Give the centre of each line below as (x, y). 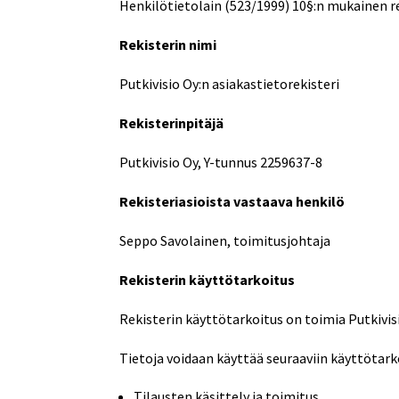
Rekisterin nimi (168, 44)
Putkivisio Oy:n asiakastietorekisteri (230, 83)
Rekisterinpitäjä (172, 122)
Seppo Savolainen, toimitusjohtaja (225, 240)
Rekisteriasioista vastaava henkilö (232, 201)
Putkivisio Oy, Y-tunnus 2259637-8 (221, 162)
